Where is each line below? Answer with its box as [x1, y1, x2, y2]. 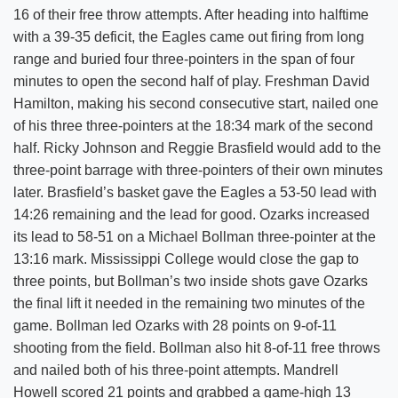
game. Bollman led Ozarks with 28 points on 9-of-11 [13, 318, 337, 333]
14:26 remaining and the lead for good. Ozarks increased [13, 207, 370, 222]
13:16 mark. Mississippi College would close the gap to [13, 251, 359, 267]
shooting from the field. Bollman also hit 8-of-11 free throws [13, 340, 380, 355]
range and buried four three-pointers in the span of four [13, 52, 354, 67]
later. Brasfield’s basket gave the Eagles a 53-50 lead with [13, 185, 377, 200]
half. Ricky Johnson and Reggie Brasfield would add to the [13, 140, 381, 155]
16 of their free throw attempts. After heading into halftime [13, 7, 369, 22]
